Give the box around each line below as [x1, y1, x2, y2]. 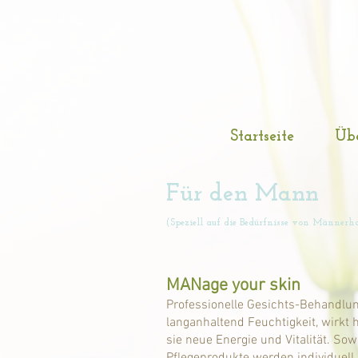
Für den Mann [166, 182, 319, 207]
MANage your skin [166, 275, 300, 296]
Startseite [229, 129, 294, 145]
